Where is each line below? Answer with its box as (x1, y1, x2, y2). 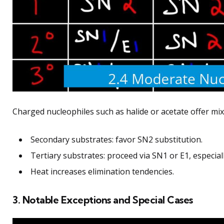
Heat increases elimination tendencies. (30, 166, 174, 177)
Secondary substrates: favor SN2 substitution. (30, 134, 202, 145)
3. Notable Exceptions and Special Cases (12, 193, 193, 206)
